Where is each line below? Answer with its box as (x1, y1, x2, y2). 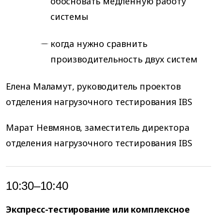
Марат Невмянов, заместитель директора (6, 122, 189, 134)
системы (50, 10, 88, 22)
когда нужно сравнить (50, 37, 147, 49)
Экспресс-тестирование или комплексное (6, 203, 190, 216)
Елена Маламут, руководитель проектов (6, 80, 181, 92)
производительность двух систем (50, 53, 198, 65)
